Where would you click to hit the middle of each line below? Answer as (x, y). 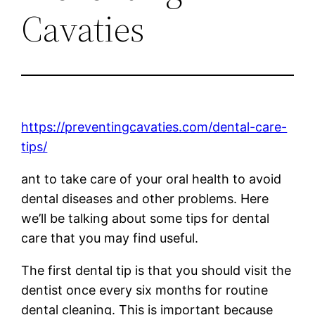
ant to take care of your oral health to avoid (152, 179)
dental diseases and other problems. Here (145, 198)
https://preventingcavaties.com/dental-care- (154, 127)
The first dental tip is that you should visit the (156, 270)
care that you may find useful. (110, 238)
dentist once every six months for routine (145, 290)
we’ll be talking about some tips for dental (146, 218)
